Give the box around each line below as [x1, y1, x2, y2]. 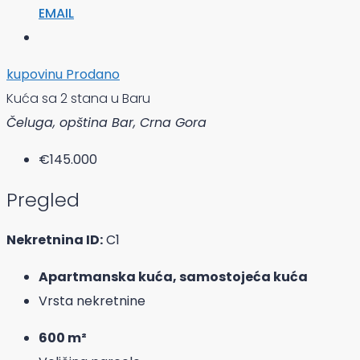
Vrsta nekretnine [39, 291, 145, 310]
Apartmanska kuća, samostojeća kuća [39, 267, 308, 286]
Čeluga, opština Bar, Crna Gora [6, 112, 207, 132]
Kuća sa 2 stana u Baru [6, 88, 150, 108]
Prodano [66, 64, 120, 84]
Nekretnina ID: [6, 230, 103, 249]
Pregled [6, 186, 80, 213]
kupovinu [6, 64, 66, 84]
